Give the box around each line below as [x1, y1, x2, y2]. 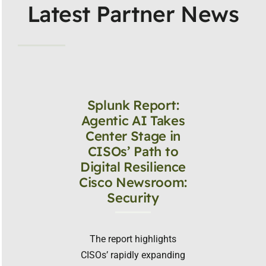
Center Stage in [85, 128, 181, 145]
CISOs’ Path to [87, 143, 179, 160]
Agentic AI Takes [81, 112, 185, 129]
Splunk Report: [87, 97, 179, 114]
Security [107, 189, 159, 207]
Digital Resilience [80, 159, 186, 176]
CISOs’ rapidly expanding [81, 249, 185, 261]
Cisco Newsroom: [78, 174, 188, 191]
